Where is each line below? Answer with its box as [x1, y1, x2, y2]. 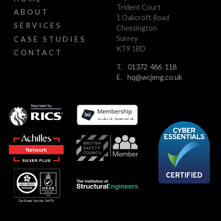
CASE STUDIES [14, 35, 86, 43]
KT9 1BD [116, 44, 146, 53]
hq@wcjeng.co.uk [127, 73, 182, 82]
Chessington [116, 24, 157, 33]
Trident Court [116, 3, 161, 12]
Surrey [116, 34, 138, 43]
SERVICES [14, 21, 62, 30]
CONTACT [14, 48, 63, 57]
